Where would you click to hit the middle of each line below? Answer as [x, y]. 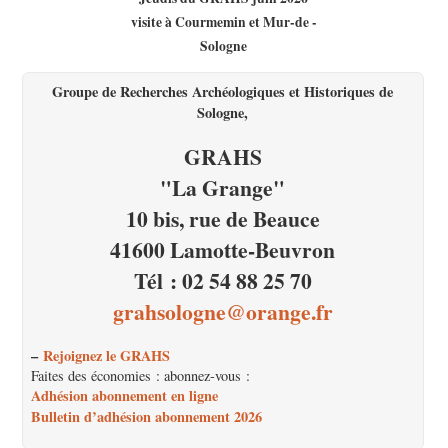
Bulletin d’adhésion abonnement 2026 [147, 416]
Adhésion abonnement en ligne [125, 395]
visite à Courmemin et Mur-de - [223, 22]
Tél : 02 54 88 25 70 [222, 280]
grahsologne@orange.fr [222, 311]
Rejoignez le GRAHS [107, 355]
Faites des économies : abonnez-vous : [141, 375]
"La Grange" [223, 187]
